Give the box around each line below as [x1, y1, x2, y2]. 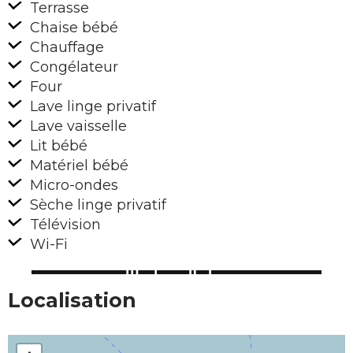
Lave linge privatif [26, 98, 156, 116]
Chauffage [26, 39, 104, 57]
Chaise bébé [26, 19, 118, 37]
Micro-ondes [26, 176, 118, 195]
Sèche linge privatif [26, 196, 166, 214]
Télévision [26, 216, 101, 234]
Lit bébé [26, 137, 87, 155]
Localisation [8, 288, 136, 313]
